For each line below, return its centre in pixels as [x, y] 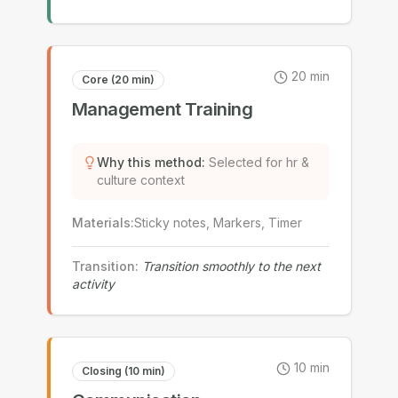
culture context [140, 180]
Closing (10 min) [123, 371]
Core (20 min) [118, 80]
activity [93, 284]
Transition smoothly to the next [231, 266]
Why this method [149, 162]
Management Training [162, 109]
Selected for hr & [259, 162]
